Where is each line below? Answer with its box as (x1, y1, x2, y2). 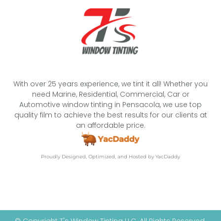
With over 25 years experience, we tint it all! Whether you (13, 78, 208, 89)
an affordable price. (75, 120, 146, 130)
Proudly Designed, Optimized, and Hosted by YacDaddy (41, 153, 180, 160)
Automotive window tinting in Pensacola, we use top (19, 99, 202, 110)
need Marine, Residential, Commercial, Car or (32, 89, 189, 99)
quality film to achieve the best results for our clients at (14, 110, 207, 120)
